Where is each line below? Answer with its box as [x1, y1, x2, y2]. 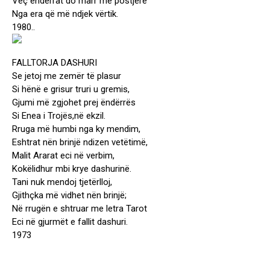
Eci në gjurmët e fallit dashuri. [12, 216, 128, 228]
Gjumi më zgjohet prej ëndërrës [12, 97, 136, 108]
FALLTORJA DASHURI [12, 57, 97, 69]
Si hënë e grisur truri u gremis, [12, 84, 130, 95]
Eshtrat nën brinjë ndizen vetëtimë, [12, 137, 148, 148]
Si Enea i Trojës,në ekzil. [12, 110, 105, 122]
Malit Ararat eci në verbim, [12, 150, 115, 162]
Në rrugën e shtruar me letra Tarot [12, 203, 147, 215]
